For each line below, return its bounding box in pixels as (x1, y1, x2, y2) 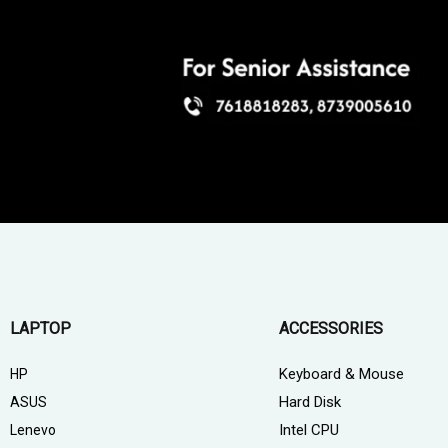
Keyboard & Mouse (278, 364, 404, 383)
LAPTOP (10, 318, 71, 338)
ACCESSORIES (278, 318, 383, 338)
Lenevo (10, 421, 56, 438)
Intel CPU (278, 420, 339, 439)
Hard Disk (278, 392, 341, 411)
